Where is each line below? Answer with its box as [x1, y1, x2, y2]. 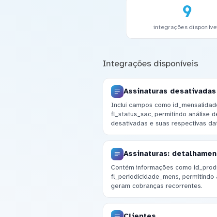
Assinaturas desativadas [123, 87, 216, 96]
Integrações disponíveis [102, 58, 198, 69]
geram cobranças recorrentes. [110, 182, 202, 190]
